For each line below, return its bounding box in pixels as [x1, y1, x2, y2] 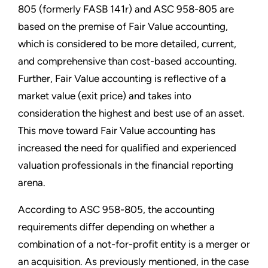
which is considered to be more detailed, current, [18, 38, 236, 50]
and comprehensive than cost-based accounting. [18, 55, 237, 68]
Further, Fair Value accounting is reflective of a [18, 72, 226, 85]
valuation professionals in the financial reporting [18, 159, 233, 172]
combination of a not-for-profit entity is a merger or [18, 238, 250, 251]
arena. [18, 176, 45, 189]
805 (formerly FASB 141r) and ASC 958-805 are [18, 3, 234, 16]
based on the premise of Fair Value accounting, [18, 20, 228, 33]
